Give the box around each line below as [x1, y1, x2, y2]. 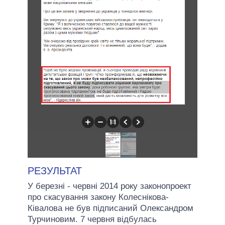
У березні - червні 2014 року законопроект [28, 181, 191, 191]
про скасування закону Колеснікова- [28, 192, 169, 202]
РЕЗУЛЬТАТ [28, 165, 82, 176]
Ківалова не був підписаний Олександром [28, 203, 193, 213]
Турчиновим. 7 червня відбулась [28, 214, 157, 224]
